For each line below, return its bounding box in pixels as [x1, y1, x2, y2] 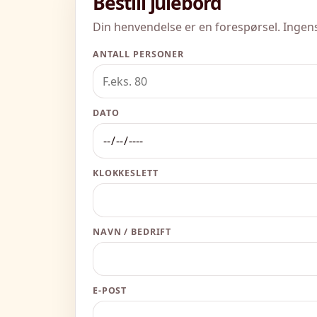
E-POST [93, 284, 127, 296]
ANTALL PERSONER [93, 47, 185, 60]
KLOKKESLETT [93, 166, 158, 179]
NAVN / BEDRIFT [93, 225, 172, 238]
